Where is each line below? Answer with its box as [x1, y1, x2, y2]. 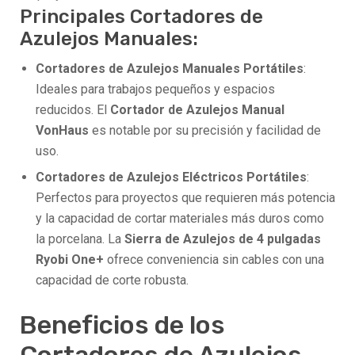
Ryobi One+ [36, 252, 104, 268]
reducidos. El [36, 102, 110, 118]
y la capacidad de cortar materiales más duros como [36, 211, 324, 227]
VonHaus [36, 123, 89, 139]
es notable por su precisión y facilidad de [89, 123, 321, 139]
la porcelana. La [36, 231, 124, 247]
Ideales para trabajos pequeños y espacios [36, 82, 275, 97]
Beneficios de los [20, 310, 225, 341]
